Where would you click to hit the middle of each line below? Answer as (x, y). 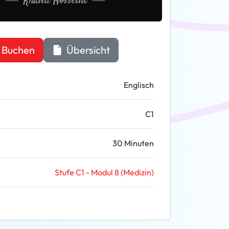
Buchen (18, 50)
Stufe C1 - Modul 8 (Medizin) (104, 172)
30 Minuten (133, 143)
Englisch (139, 85)
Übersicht (87, 50)
